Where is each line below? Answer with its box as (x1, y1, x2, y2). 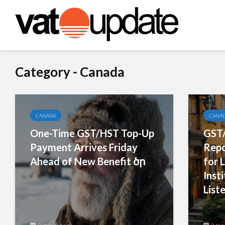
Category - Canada (15, 64, 125, 80)
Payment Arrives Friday (30, 141, 138, 153)
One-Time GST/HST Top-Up (30, 127, 154, 139)
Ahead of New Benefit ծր (30, 155, 146, 167)
